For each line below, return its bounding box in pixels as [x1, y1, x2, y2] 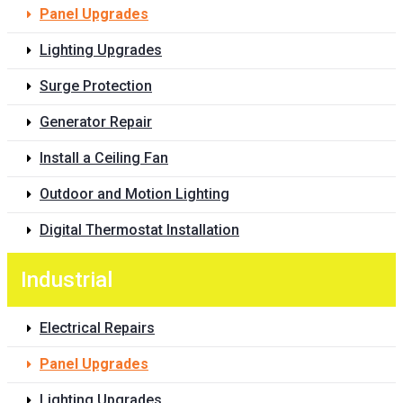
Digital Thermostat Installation [40, 221, 239, 239]
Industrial [21, 267, 112, 293]
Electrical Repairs [40, 319, 155, 337]
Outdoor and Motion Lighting [40, 185, 229, 203]
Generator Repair [40, 113, 152, 131]
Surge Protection [40, 77, 152, 95]
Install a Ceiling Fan [40, 149, 168, 167]
